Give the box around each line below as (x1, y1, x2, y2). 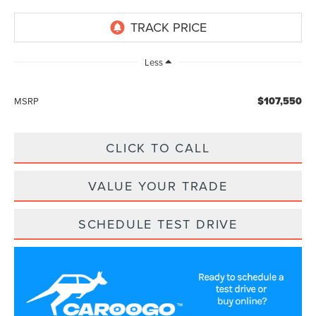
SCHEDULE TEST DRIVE (78, 215, 238, 233)
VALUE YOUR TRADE (88, 177, 228, 195)
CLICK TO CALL (106, 139, 210, 157)
